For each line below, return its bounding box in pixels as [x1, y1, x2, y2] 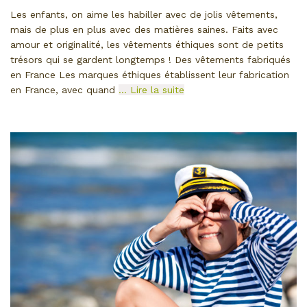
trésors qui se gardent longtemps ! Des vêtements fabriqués [10, 53, 291, 65]
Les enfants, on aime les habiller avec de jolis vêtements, [10, 8, 278, 20]
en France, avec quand [10, 84, 119, 95]
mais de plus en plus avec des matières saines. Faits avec [10, 23, 278, 35]
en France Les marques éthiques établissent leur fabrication [10, 69, 289, 80]
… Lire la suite [119, 84, 184, 95]
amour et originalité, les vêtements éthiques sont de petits [10, 38, 284, 50]
